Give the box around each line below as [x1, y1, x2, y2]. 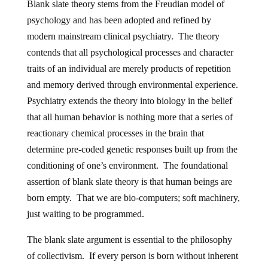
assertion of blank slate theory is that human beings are [26, 176, 232, 187]
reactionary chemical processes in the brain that [26, 127, 204, 138]
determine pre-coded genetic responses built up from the [26, 144, 237, 154]
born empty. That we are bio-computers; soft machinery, [26, 192, 240, 203]
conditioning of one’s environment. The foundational [26, 160, 228, 170]
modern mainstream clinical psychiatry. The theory [26, 31, 220, 41]
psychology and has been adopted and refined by [26, 14, 211, 25]
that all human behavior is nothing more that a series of [26, 111, 233, 122]
